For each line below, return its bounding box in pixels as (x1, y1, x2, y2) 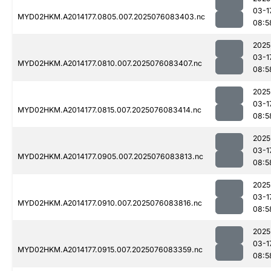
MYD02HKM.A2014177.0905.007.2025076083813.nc (18, 152, 203, 162)
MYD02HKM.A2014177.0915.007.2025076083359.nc (18, 245, 203, 255)
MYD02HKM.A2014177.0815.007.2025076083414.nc (18, 105, 201, 115)
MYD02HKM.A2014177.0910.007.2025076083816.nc (18, 198, 202, 208)
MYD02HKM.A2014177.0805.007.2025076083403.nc (18, 12, 205, 22)
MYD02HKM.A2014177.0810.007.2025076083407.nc (18, 59, 202, 68)
